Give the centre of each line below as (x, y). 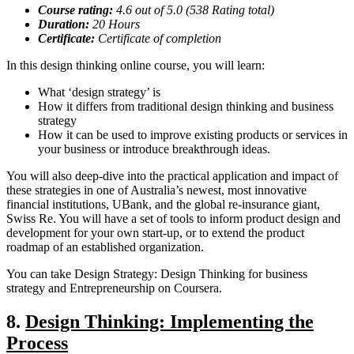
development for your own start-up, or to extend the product (155, 232)
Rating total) (243, 9)
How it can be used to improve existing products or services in (193, 134)
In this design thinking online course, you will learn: (136, 65)
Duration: (64, 24)
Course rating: (77, 9)
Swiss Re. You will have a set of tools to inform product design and (173, 218)
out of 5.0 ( (161, 9)
